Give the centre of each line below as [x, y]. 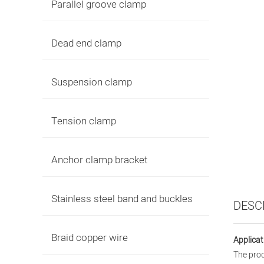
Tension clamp [84, 121]
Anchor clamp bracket [99, 160]
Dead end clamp [86, 43]
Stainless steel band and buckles [122, 199]
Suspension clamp [92, 82]
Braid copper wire [90, 238]
